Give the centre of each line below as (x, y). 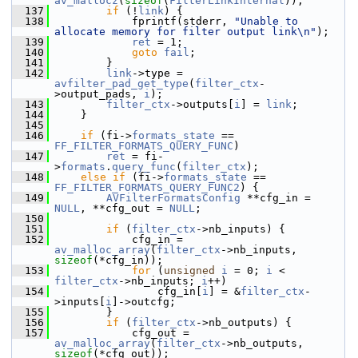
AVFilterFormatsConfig (173, 198)
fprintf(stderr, (141, 21)
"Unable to (266, 21)
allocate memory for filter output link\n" (185, 32)
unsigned (189, 270)
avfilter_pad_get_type (121, 84)
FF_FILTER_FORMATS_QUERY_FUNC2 (147, 187)
